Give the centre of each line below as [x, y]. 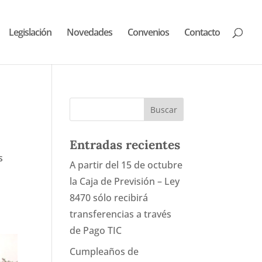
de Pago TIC [96, 230]
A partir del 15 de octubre [126, 165]
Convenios [148, 32]
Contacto [202, 32]
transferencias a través [121, 214]
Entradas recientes [125, 145]
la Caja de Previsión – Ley [125, 181]
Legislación [30, 32]
